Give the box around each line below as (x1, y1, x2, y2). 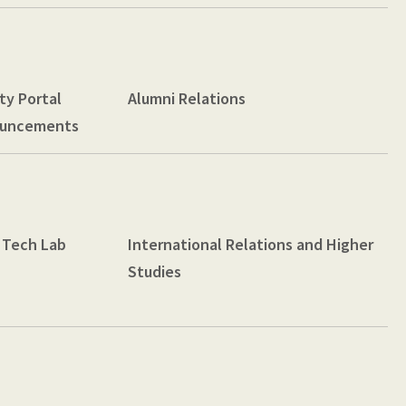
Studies (128, 260, 182, 282)
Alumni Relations (128, 87, 246, 109)
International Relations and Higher (128, 233, 374, 255)
